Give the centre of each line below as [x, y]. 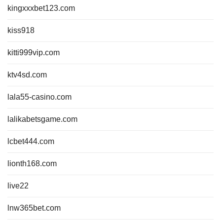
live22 [18, 186]
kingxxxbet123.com [41, 8]
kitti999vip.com [34, 53]
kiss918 [21, 30]
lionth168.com [32, 164]
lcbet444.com [31, 141]
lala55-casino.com [39, 97]
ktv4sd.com [27, 75]
